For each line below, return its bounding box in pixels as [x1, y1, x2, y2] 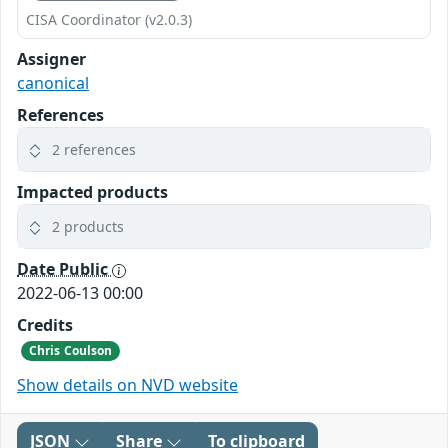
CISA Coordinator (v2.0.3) [26, 9, 192, 29]
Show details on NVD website [17, 374, 238, 397]
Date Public [17, 257, 112, 280]
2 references [52, 139, 136, 159]
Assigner [17, 47, 86, 70]
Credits [17, 313, 73, 336]
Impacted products [17, 180, 168, 203]
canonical [17, 71, 89, 94]
